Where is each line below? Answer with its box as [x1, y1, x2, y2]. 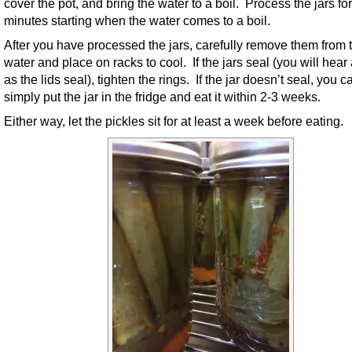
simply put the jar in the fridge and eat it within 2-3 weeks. [4, 89, 321, 104]
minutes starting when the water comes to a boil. [4, 13, 270, 27]
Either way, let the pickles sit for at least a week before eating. [4, 113, 343, 128]
